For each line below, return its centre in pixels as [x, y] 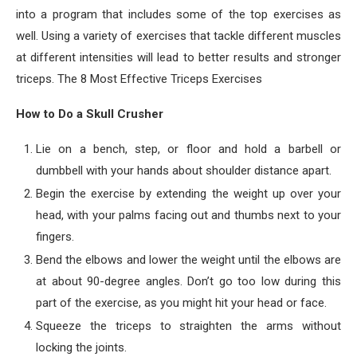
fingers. [55, 237]
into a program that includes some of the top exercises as [178, 14]
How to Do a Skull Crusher [90, 114]
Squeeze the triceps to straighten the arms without [188, 326]
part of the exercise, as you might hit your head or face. [181, 303]
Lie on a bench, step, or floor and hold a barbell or [188, 149]
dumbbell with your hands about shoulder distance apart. [184, 171]
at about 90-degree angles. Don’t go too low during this [188, 281]
